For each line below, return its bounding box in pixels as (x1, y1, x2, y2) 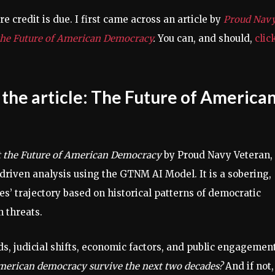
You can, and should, (155, 33, 255, 44)
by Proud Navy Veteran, (161, 149, 273, 161)
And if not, (223, 260, 274, 272)
